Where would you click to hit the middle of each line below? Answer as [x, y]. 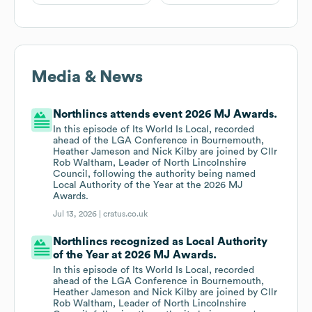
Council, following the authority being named [155, 174]
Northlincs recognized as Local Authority [161, 242]
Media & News [87, 78]
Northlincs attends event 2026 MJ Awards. [165, 115]
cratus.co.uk [126, 214]
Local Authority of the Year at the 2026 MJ [148, 186]
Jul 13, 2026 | [78, 214]
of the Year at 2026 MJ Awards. [135, 255]
